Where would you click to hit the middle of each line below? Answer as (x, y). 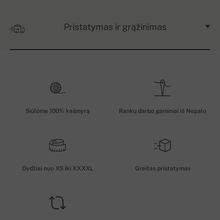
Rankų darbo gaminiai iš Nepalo (163, 111)
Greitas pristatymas (163, 169)
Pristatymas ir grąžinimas (115, 27)
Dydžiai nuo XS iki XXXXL (57, 169)
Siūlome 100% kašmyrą (57, 111)
